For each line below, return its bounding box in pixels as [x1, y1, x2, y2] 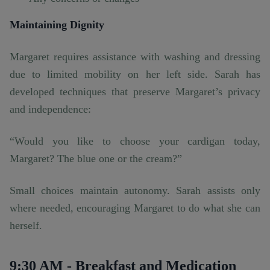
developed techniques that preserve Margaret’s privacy [10, 86, 260, 98]
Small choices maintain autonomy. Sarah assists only [10, 184, 260, 197]
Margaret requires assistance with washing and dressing [10, 51, 260, 63]
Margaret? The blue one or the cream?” [10, 152, 182, 165]
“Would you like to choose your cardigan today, [10, 135, 260, 148]
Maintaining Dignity [10, 19, 104, 31]
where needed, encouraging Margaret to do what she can [10, 202, 260, 215]
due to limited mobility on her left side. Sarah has [10, 68, 260, 81]
